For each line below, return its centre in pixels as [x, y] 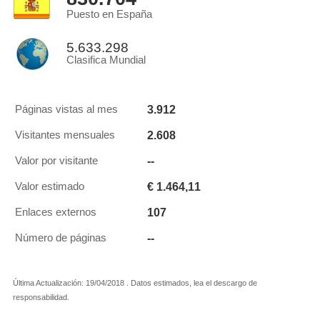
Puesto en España [109, 14]
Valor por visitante [56, 161]
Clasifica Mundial [106, 60]
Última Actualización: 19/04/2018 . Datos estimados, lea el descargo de [135, 283]
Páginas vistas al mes [66, 109]
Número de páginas [61, 238]
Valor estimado [50, 186]
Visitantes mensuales [65, 135]
